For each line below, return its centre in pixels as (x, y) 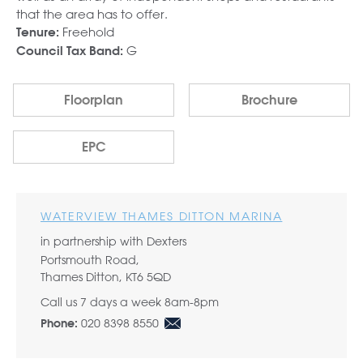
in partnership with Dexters (113, 242)
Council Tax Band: (70, 51)
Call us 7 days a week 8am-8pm (130, 303)
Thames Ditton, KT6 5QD (106, 278)
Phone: (59, 325)
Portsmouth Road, (90, 261)
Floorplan (94, 101)
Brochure (269, 101)
